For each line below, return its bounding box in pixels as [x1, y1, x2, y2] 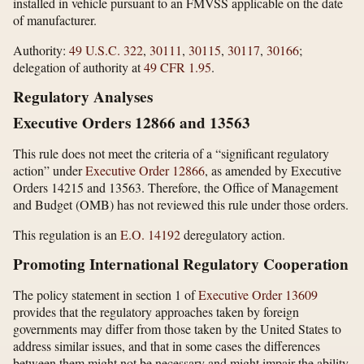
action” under [13, 161, 85, 179]
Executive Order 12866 [85, 161, 205, 179]
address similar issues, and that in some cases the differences [13, 336, 320, 354]
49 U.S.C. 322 [69, 41, 143, 58]
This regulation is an [13, 225, 120, 243]
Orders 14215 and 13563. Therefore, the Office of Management [13, 178, 338, 196]
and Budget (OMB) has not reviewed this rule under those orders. [13, 195, 349, 213]
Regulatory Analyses [13, 84, 153, 108]
